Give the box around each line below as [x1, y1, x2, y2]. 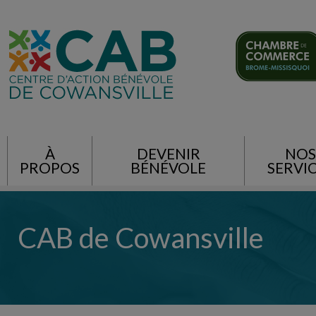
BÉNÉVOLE [130, 159, 206, 176]
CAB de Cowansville [18, 220, 264, 255]
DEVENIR [136, 145, 200, 162]
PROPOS [20, 159, 80, 176]
